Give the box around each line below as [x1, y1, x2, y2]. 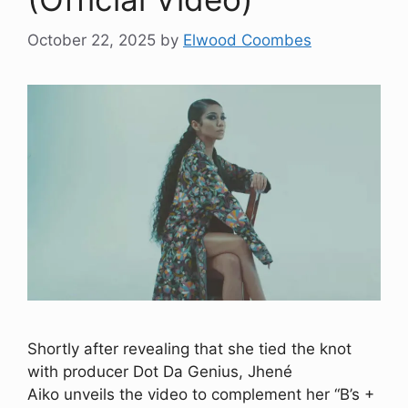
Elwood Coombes [183, 30, 311, 49]
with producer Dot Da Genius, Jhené [27, 362, 292, 382]
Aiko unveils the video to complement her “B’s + [27, 385, 374, 404]
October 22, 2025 [27, 30, 156, 49]
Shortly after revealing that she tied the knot [27, 340, 352, 359]
